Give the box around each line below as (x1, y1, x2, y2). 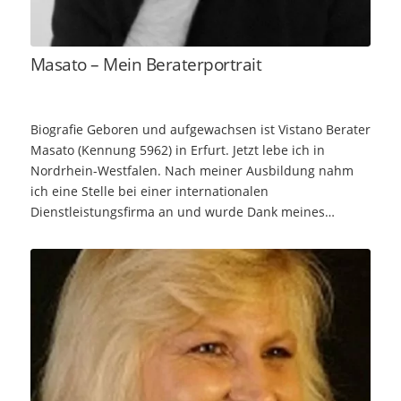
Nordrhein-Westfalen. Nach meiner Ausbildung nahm (30, 161, 354, 179)
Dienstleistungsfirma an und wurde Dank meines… (30, 202, 335, 220)
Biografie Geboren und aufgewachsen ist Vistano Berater (30, 120, 371, 138)
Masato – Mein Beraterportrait (30, 52, 262, 76)
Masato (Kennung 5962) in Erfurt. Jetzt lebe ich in (30, 141, 325, 158)
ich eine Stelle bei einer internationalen (30, 182, 269, 200)
